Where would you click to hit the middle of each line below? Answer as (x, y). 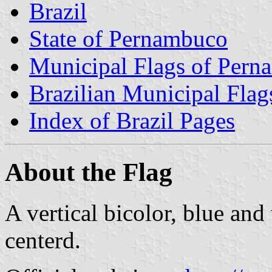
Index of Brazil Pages (132, 120)
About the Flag (89, 172)
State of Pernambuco (128, 38)
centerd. (43, 240)
